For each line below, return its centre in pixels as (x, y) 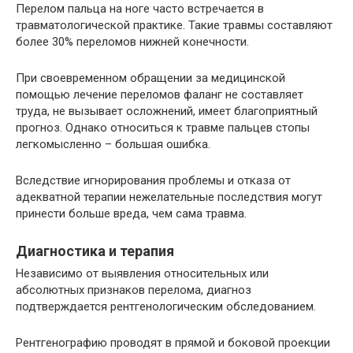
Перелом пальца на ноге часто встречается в (140, 9)
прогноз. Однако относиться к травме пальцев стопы (163, 128)
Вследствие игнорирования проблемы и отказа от (153, 181)
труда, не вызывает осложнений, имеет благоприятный (167, 111)
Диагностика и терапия (95, 251)
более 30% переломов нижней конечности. (132, 42)
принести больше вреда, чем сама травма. (131, 214)
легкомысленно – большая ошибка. (113, 145)
